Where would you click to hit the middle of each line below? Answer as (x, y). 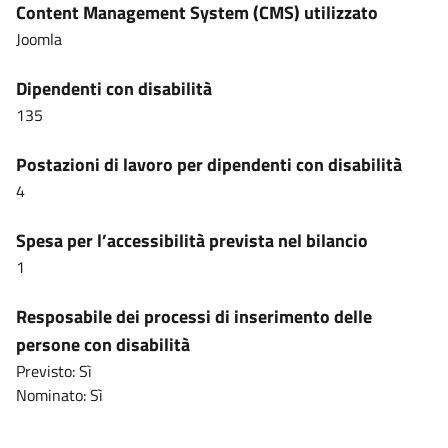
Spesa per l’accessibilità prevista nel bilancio (192, 240)
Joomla (39, 39)
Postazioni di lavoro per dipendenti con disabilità (209, 164)
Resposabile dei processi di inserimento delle (194, 316)
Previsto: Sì (54, 371)
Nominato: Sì (59, 395)
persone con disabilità (103, 344)
